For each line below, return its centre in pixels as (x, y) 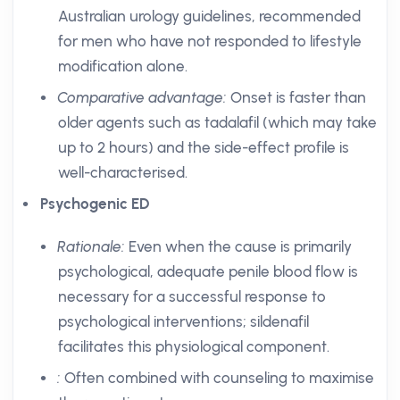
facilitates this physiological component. (194, 346)
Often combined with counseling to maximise (217, 378)
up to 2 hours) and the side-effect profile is (204, 147)
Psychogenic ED (95, 204)
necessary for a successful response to (192, 296)
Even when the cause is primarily (238, 246)
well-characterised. (123, 172)
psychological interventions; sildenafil (183, 321)
